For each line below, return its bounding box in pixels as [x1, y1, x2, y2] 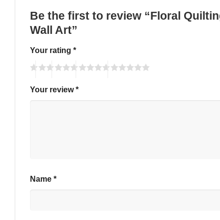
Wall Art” [30, 24, 81, 37]
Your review [30, 85, 76, 94]
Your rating [30, 45, 73, 55]
